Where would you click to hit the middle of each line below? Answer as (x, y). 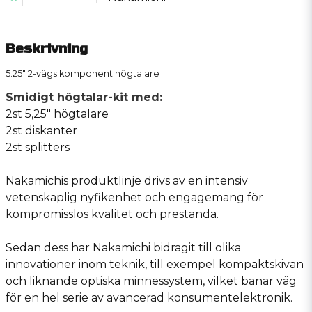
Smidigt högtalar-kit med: (84, 97)
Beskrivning (47, 48)
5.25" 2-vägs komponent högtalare (83, 73)
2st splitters (39, 147)
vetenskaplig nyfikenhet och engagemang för (134, 197)
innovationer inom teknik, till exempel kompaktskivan (155, 264)
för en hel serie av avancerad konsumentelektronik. (149, 297)
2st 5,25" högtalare (58, 114)
